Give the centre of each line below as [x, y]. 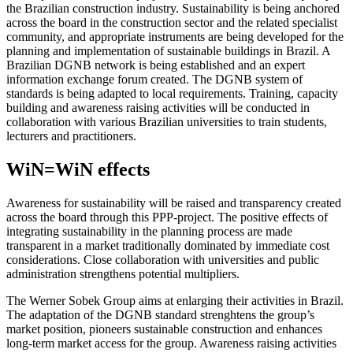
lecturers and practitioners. [71, 136]
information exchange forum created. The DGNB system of [154, 79]
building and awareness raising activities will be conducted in [158, 107]
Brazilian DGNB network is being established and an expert [156, 65]
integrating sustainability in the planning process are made [149, 231]
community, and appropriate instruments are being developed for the [175, 36]
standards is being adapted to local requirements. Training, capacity [172, 93]
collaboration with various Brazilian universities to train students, [167, 121]
